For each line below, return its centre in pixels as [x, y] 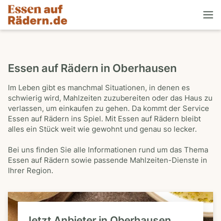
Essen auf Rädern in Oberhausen [92, 68]
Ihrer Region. [31, 171]
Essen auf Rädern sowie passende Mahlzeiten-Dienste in [108, 160]
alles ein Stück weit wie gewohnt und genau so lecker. [102, 129]
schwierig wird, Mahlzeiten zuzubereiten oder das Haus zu [110, 98]
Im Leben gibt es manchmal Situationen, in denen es [99, 88]
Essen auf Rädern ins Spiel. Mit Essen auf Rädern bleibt [104, 119]
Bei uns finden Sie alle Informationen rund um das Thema [108, 150]
